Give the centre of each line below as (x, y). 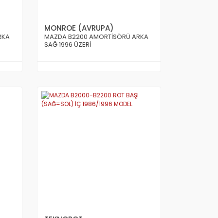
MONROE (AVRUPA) (79, 28)
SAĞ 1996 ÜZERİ (68, 45)
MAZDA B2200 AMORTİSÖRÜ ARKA (96, 37)
